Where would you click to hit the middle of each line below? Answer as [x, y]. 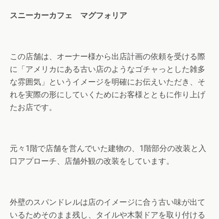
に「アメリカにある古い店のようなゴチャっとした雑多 [108, 69]
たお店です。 [33, 108]
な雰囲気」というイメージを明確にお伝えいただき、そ [108, 82]
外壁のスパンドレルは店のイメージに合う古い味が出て [108, 202]
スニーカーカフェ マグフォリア [68, 16]
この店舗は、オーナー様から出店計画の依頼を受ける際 [108, 57]
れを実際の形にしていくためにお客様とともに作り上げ [108, 95]
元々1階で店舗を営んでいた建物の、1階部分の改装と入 [108, 149]
